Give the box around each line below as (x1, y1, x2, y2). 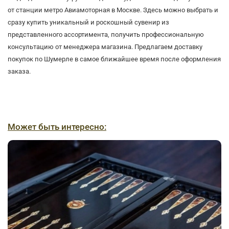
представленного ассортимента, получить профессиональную (8, 30, 204, 38)
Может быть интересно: (8, 122, 106, 132)
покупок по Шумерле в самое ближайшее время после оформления (8, 55, 221, 63)
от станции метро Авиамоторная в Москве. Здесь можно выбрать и (8, 6, 218, 14)
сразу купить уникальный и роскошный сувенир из (8, 18, 169, 26)
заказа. (8, 67, 31, 75)
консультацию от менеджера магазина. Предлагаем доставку (8, 42, 202, 51)
